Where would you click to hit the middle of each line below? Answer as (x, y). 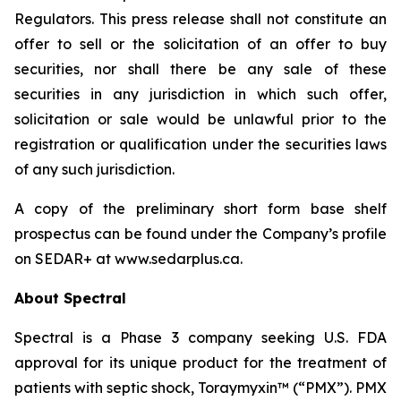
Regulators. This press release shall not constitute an (200, 19)
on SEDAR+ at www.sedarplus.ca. (128, 259)
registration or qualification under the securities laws (200, 144)
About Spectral (70, 298)
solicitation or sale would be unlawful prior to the (200, 119)
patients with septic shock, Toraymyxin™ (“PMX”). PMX (200, 388)
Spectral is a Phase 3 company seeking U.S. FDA (200, 337)
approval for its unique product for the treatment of (200, 363)
